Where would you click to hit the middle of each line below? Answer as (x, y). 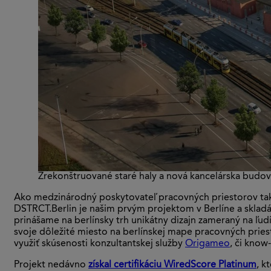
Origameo (207, 243)
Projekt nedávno (51, 265)
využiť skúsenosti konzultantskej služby (100, 243)
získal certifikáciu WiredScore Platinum (172, 265)
